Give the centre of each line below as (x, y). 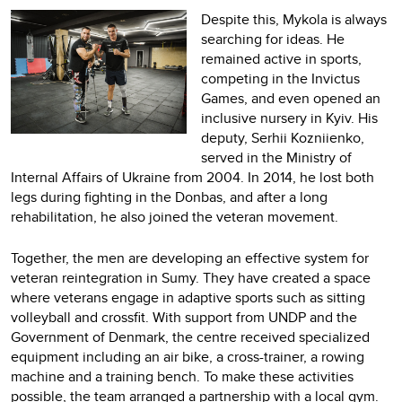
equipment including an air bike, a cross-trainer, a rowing (188, 356)
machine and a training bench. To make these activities (182, 376)
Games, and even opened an (291, 98)
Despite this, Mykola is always (294, 19)
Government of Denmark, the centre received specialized (190, 336)
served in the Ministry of (276, 157)
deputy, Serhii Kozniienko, (283, 137)
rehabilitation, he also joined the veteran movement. (175, 216)
